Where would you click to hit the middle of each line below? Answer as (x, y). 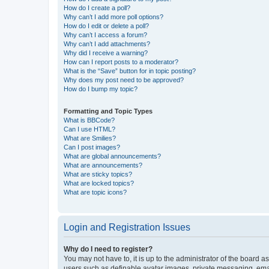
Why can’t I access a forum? (105, 35)
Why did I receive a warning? (106, 53)
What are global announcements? (112, 156)
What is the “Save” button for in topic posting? (130, 71)
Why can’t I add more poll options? (113, 17)
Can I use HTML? (89, 129)
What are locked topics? (99, 183)
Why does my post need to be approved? (124, 80)
